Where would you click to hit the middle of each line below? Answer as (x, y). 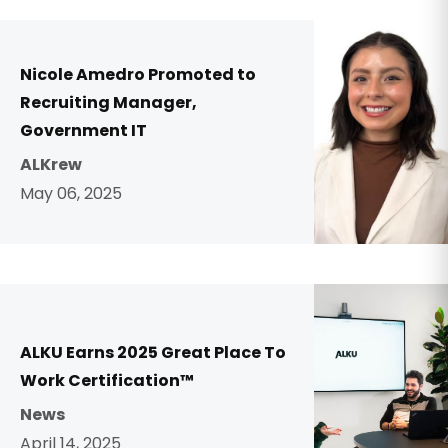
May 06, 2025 (71, 193)
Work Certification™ (107, 380)
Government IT (83, 130)
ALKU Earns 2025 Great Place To (153, 352)
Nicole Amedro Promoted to (138, 74)
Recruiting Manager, (108, 102)
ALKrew (51, 164)
